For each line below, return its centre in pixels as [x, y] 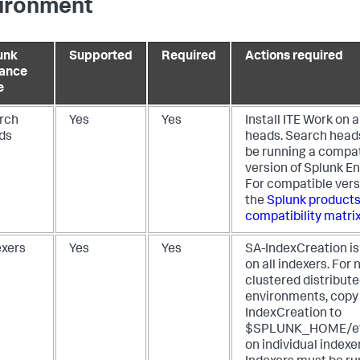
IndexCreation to [293, 315]
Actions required [294, 57]
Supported [101, 57]
